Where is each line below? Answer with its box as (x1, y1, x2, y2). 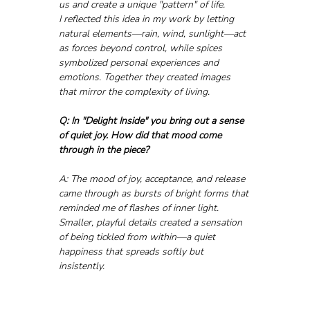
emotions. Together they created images (58, 70, 233, 84)
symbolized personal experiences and (58, 55, 221, 69)
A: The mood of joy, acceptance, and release (58, 172, 248, 185)
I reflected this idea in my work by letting (58, 12, 237, 26)
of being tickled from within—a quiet (58, 230, 218, 244)
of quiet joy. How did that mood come (58, 128, 224, 142)
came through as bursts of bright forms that (58, 186, 251, 200)
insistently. (58, 259, 104, 273)
